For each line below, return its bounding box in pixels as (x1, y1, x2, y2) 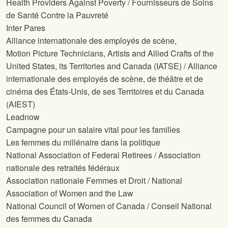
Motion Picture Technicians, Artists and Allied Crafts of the (6, 47, 214, 60)
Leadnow (6, 111, 40, 123)
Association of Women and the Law (6, 187, 133, 199)
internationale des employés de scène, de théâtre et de (6, 73, 203, 85)
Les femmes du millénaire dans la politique (6, 136, 160, 149)
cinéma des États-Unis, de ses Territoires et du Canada (6, 85, 204, 98)
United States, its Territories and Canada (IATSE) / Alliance (6, 60, 217, 72)
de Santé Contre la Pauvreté (6, 9, 108, 21)
